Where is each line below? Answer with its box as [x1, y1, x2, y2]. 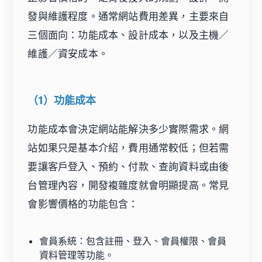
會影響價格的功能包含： [27, 198, 139, 211]
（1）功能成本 [27, 94, 96, 107]
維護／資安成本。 [27, 48, 109, 60]
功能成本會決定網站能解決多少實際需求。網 [27, 123, 229, 136]
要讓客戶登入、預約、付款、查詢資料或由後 [27, 161, 229, 173]
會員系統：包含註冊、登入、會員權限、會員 [39, 235, 227, 247]
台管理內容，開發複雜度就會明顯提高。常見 [27, 180, 229, 192]
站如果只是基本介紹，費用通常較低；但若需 [27, 142, 229, 154]
